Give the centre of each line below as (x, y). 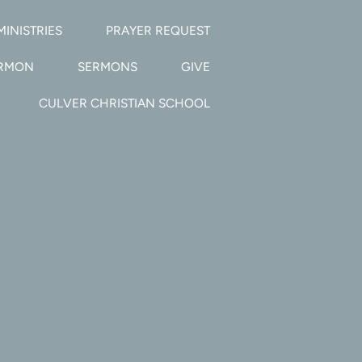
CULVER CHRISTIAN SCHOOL (125, 103)
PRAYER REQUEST (158, 31)
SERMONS (108, 67)
